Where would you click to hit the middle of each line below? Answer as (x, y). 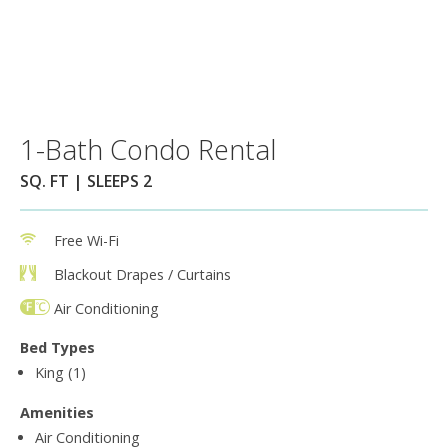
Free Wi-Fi (86, 240)
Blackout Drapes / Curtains (142, 274)
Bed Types (57, 347)
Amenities (57, 412)
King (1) (60, 372)
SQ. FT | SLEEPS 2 (86, 180)
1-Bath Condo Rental (148, 149)
